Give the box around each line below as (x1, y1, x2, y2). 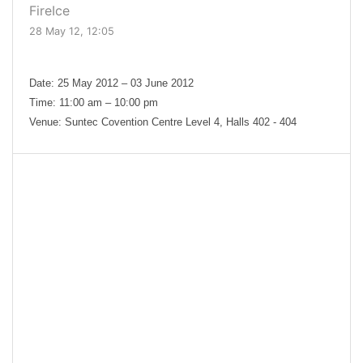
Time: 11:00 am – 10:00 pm (29, 96, 158, 109)
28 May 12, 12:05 (29, 25, 114, 38)
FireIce (29, 2, 70, 19)
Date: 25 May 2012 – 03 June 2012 (29, 77, 194, 90)
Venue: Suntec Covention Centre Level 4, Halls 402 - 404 (29, 116, 297, 129)
